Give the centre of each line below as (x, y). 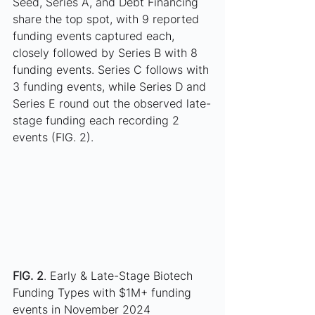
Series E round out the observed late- (112, 104)
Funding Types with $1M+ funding (104, 292)
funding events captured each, (95, 36)
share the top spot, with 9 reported (108, 19)
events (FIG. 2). (53, 137)
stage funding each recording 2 (98, 121)
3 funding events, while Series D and (111, 87)
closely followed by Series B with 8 (107, 53)
